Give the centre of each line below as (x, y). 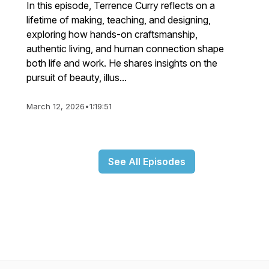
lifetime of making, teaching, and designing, (119, 20)
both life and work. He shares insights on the (122, 63)
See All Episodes (147, 162)
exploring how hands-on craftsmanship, (112, 34)
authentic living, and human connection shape (125, 49)
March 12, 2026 (56, 106)
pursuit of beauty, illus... (77, 77)
